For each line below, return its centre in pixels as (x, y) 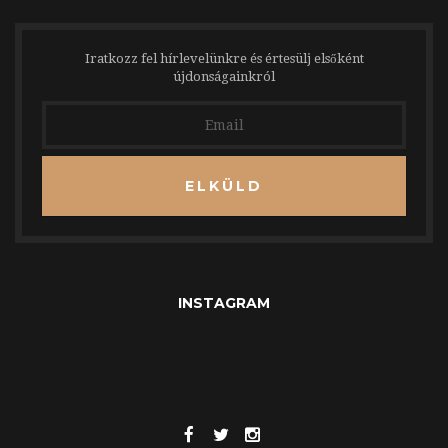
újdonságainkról (224, 76)
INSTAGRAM (224, 303)
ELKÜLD (224, 186)
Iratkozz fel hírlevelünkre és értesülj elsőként (224, 58)
